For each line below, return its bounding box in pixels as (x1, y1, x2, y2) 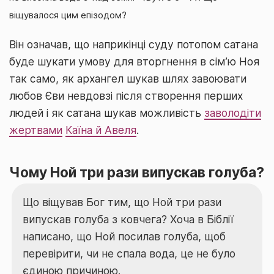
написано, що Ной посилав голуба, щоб (22, 230, 226, 243)
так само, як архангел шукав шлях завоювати (9, 72, 246, 85)
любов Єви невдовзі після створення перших (9, 89, 243, 102)
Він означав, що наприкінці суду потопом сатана (9, 37, 258, 51)
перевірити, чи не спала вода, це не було (22, 247, 235, 260)
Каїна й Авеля (65, 123, 136, 136)
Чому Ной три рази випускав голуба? (9, 163, 264, 180)
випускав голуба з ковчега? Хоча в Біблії (22, 213, 234, 226)
